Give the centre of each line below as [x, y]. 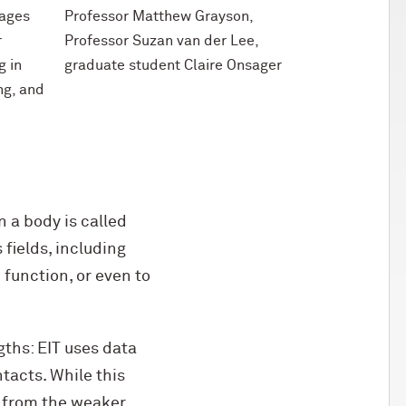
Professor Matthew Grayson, [159, 16]
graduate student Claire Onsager [173, 65]
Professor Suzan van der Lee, [161, 41]
